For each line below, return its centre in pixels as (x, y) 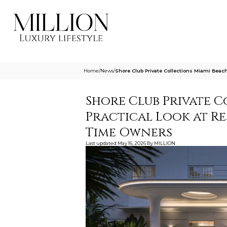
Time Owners (129, 132)
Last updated (101, 143)
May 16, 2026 (131, 143)
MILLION (164, 143)
